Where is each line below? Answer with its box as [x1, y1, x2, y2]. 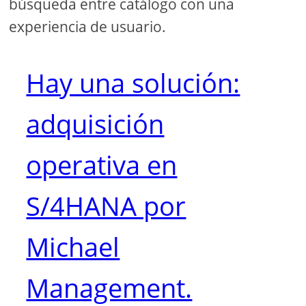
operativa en [26, 147, 178, 183]
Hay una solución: [26, 65, 240, 101]
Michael [26, 229, 120, 265]
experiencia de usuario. [9, 17, 167, 37]
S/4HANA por [26, 188, 186, 224]
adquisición [26, 106, 165, 142]
